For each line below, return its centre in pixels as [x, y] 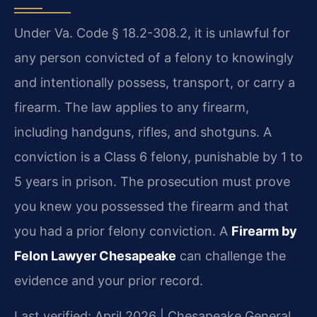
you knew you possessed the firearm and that [151, 207]
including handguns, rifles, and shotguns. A [143, 132]
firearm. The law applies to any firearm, [132, 108]
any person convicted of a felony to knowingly [154, 58]
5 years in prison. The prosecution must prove [152, 182]
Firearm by [264, 231]
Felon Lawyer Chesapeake [95, 256]
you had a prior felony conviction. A [123, 231]
